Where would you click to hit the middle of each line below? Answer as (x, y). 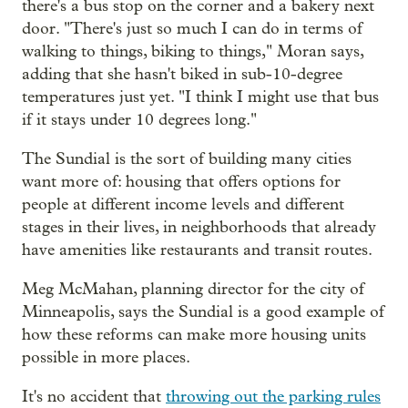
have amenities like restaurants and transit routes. (197, 250)
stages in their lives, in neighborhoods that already (199, 227)
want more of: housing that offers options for (181, 181)
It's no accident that (94, 396)
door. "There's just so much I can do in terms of (192, 28)
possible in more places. (106, 357)
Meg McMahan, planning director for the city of (193, 289)
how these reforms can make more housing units (194, 334)
